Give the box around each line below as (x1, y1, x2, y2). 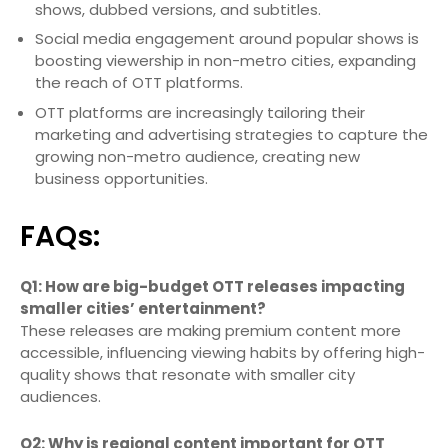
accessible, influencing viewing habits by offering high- (20, 341, 425, 363)
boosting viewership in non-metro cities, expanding (35, 50, 416, 72)
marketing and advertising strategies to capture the (35, 123, 428, 145)
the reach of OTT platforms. (35, 72, 243, 94)
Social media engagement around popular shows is (35, 28, 419, 50)
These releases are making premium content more (20, 319, 401, 341)
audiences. (20, 385, 101, 407)
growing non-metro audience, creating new (35, 145, 360, 167)
